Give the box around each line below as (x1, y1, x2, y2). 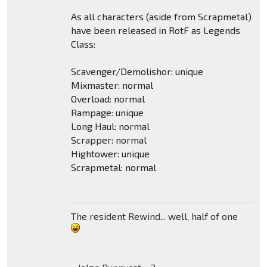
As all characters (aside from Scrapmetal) (70, 11, 252, 23)
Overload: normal (70, 93, 145, 105)
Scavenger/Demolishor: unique (70, 66, 203, 77)
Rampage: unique (70, 107, 144, 119)
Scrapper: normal (70, 134, 147, 146)
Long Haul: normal (70, 120, 150, 132)
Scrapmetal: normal (70, 162, 156, 173)
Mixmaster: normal (70, 79, 153, 91)
